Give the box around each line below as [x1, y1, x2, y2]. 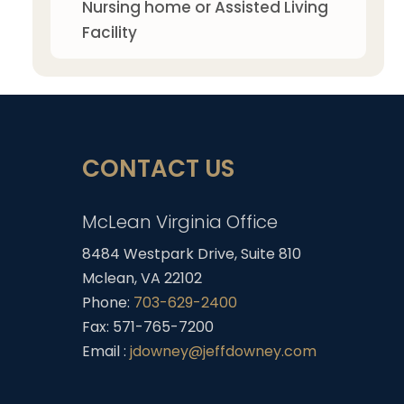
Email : [82, 341, 131, 362]
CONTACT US [82, 152, 235, 185]
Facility [82, 22, 137, 43]
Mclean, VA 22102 [82, 268, 203, 289]
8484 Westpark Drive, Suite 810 [82, 243, 302, 264]
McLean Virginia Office [82, 209, 279, 234]
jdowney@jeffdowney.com [130, 341, 317, 362]
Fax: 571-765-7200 [82, 317, 215, 337]
